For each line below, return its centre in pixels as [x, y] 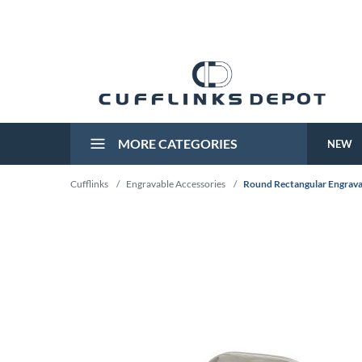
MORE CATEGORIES [177, 143]
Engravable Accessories [176, 184]
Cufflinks [89, 184]
